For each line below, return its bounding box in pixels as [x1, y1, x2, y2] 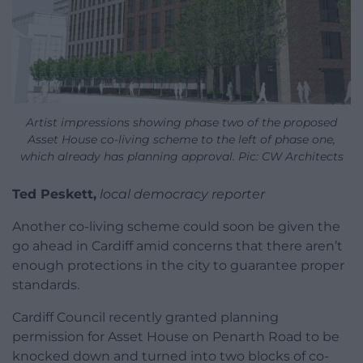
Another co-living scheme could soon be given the [12, 218, 340, 234]
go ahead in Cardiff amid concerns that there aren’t [12, 237, 343, 254]
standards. [12, 276, 79, 293]
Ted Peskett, [12, 186, 96, 202]
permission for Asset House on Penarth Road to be [12, 328, 340, 344]
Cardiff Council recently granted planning [12, 309, 279, 325]
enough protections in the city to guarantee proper [12, 257, 344, 273]
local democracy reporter [96, 186, 265, 202]
